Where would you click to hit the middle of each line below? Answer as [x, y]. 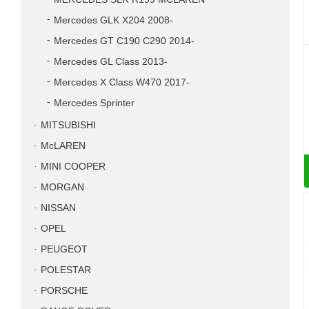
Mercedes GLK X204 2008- [113, 20]
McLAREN [63, 146]
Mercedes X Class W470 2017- [122, 82]
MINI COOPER [73, 167]
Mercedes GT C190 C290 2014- [124, 41]
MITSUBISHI [68, 125]
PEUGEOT [64, 249]
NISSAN [58, 208]
